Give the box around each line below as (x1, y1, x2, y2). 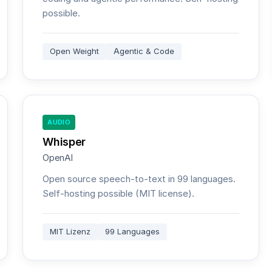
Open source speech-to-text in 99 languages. (42, 173, 236, 185)
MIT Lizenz (50, 226, 91, 237)
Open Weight (50, 46, 100, 56)
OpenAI (42, 152, 73, 163)
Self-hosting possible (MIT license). (42, 188, 195, 199)
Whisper (42, 135, 86, 148)
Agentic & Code (114, 46, 175, 56)
